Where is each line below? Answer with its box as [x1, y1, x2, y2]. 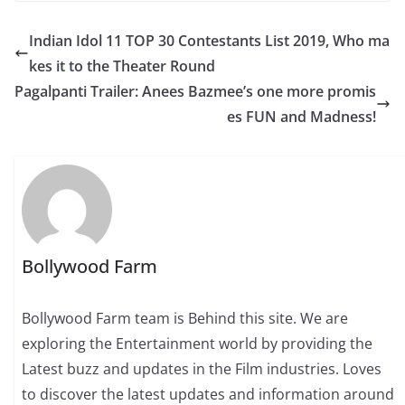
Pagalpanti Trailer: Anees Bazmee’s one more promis [14, 81, 376, 102]
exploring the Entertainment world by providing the [22, 333, 373, 353]
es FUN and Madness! [227, 107, 376, 127]
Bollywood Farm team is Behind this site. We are [22, 307, 349, 328]
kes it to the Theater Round [29, 56, 215, 77]
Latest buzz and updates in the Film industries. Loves [22, 358, 382, 379]
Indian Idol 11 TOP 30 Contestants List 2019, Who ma [29, 31, 390, 52]
